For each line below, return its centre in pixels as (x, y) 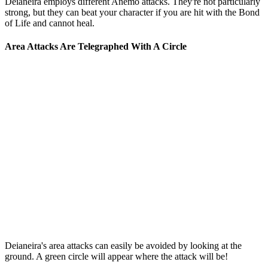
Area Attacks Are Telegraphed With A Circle (96, 47)
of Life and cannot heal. (50, 23)
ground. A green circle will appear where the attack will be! (116, 256)
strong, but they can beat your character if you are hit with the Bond (132, 12)
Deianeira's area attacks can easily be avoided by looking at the (123, 245)
